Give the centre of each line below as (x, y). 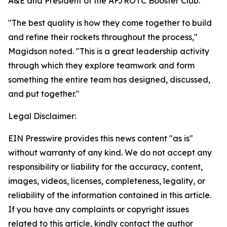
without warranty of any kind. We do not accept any (110, 153)
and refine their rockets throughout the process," (103, 37)
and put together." (44, 94)
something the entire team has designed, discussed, (109, 80)
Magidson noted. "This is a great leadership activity (109, 51)
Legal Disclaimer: (42, 116)
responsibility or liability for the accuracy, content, (105, 167)
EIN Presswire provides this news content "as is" (101, 138)
